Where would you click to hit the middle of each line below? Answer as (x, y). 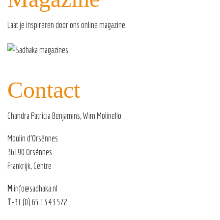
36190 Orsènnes (30, 152)
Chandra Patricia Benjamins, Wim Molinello (64, 116)
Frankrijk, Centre (29, 166)
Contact (44, 90)
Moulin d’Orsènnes (33, 138)
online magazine (103, 25)
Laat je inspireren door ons (44, 25)
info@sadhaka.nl (36, 189)
